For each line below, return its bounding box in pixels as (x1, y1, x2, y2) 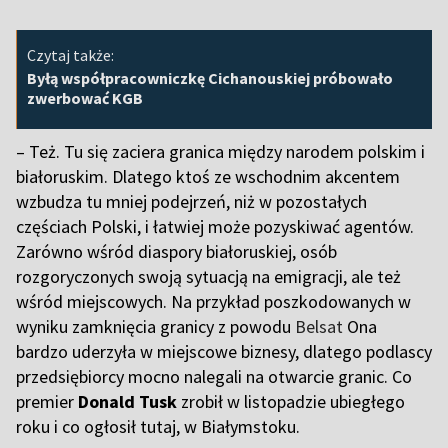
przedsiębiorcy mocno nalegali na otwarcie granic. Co (16, 365, 412, 389)
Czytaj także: (27, 45, 114, 66)
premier (16, 390, 78, 414)
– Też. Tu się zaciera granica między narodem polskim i (16, 140, 425, 164)
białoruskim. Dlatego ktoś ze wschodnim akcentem (16, 165, 400, 189)
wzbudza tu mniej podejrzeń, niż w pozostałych (16, 190, 367, 214)
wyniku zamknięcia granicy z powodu (16, 315, 295, 339)
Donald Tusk (78, 390, 181, 414)
